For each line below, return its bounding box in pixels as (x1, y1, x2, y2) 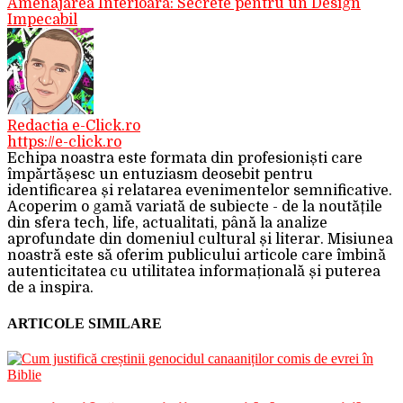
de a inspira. (7, 280, 94, 297)
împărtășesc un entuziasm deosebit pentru (7, 166, 313, 184)
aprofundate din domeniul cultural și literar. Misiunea (7, 231, 393, 248)
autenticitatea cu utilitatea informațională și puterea (7, 264, 381, 281)
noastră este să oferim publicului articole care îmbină (7, 247, 386, 264)
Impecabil (7, 12, 77, 29)
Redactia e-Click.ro (7, 118, 140, 135)
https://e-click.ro (7, 134, 121, 151)
